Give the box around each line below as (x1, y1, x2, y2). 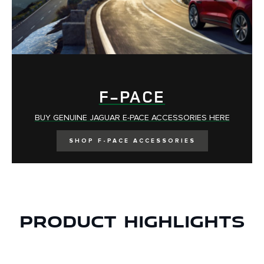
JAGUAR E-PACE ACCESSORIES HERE (87, 114, 230, 123)
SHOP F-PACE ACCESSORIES (68, 138, 196, 144)
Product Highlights (19, 209, 245, 233)
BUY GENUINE (34, 114, 87, 123)
